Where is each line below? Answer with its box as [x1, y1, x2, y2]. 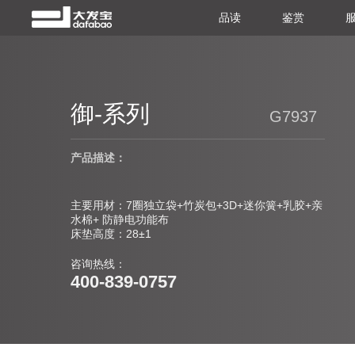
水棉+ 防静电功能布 [71, 213, 170, 227]
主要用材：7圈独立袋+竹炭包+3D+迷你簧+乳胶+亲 [71, 199, 323, 212]
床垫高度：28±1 [71, 227, 152, 241]
